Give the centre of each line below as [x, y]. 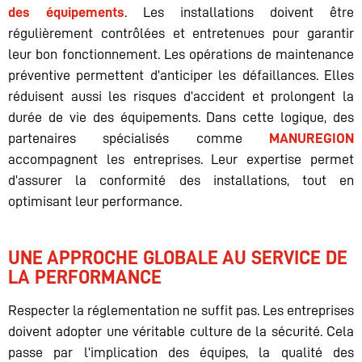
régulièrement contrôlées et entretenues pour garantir [181, 34]
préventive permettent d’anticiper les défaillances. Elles [181, 76]
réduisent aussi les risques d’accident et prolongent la [181, 97]
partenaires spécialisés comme [139, 139]
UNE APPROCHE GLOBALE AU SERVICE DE [178, 258]
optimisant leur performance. [95, 202]
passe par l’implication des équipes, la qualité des [181, 353]
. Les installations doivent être [239, 13]
